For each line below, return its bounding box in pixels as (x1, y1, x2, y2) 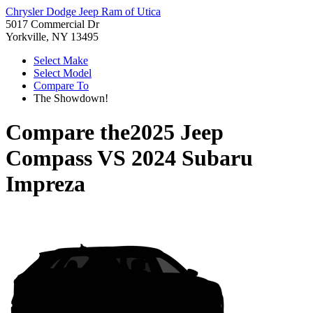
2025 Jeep (130, 119, 224, 145)
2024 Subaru (131, 145, 253, 171)
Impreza (6, 171, 85, 197)
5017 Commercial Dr (6, 18, 99, 30)
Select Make (34, 54, 88, 66)
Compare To (34, 80, 89, 92)
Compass (6, 145, 92, 171)
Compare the (6, 119, 130, 145)
